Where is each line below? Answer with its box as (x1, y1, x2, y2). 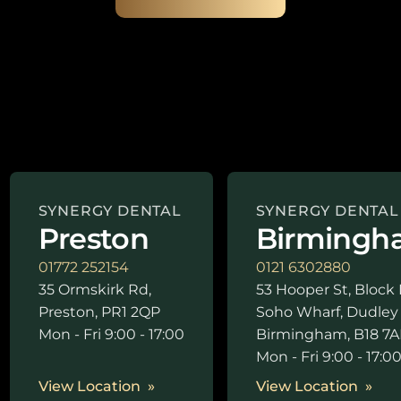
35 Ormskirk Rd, (38, 281, 151, 298)
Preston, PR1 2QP (38, 303, 160, 320)
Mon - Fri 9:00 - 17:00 (38, 326, 184, 343)
